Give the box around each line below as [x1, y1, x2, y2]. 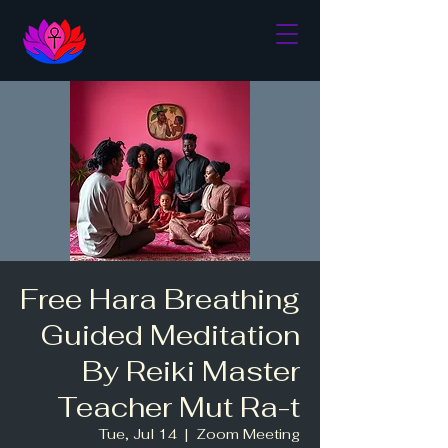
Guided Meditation [40, 317, 300, 353]
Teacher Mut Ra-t [57, 389, 300, 425]
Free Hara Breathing [20, 281, 300, 317]
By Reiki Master [82, 353, 300, 389]
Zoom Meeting [196, 425, 300, 443]
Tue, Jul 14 [99, 425, 177, 443]
